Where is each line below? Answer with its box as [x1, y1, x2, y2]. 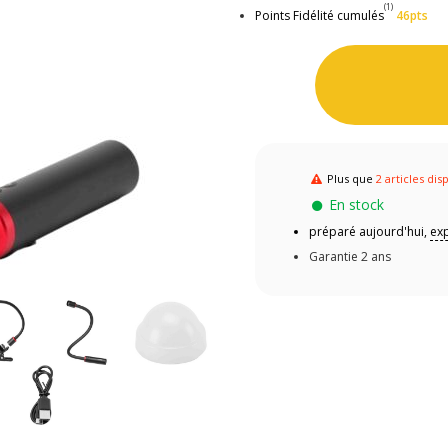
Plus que [324, 171, 377, 187]
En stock [328, 195, 384, 215]
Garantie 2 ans [309, 248, 392, 266]
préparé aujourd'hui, [309, 223, 431, 241]
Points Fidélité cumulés [255, 6, 385, 24]
